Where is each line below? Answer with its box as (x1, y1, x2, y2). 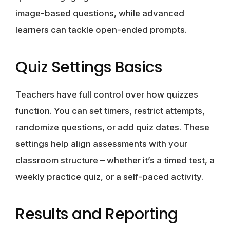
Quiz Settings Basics (15, 56, 162, 78)
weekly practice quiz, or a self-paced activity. (15, 171, 203, 182)
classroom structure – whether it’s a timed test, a (15, 155, 215, 165)
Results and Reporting (15, 203, 178, 225)
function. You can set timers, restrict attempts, (15, 105, 205, 116)
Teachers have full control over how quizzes (15, 89, 198, 100)
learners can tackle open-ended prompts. (15, 24, 187, 35)
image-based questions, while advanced (15, 8, 184, 18)
